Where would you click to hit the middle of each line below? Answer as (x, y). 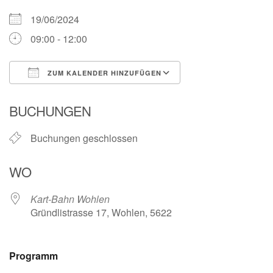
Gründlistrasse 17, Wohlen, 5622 (101, 212)
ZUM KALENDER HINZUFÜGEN (103, 73)
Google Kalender (229, 94)
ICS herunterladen (70, 94)
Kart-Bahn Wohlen (70, 199)
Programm (34, 255)
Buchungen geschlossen (84, 138)
